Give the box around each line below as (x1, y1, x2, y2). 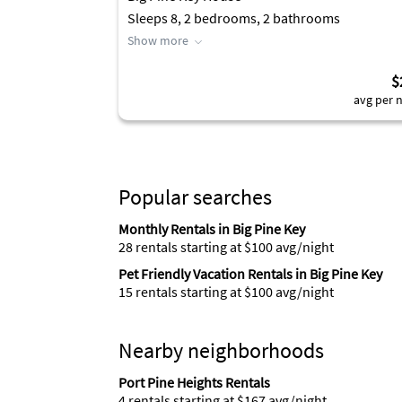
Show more (127, 32, 188, 48)
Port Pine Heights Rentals (118, 373, 270, 391)
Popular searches (118, 183, 272, 211)
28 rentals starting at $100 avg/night (118, 238, 334, 256)
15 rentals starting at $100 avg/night (118, 283, 334, 301)
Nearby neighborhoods (118, 336, 324, 364)
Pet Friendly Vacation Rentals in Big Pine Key (118, 265, 382, 283)
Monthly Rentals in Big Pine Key (118, 220, 305, 238)
